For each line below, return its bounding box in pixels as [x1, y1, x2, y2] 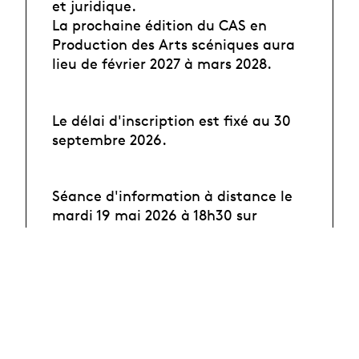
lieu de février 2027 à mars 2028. [52, 54, 272, 73]
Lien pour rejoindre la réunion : [52, 262, 265, 280]
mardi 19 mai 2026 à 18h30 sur [52, 206, 257, 224]
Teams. [52, 225, 100, 244]
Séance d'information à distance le [52, 187, 292, 205]
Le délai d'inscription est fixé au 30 [52, 111, 291, 129]
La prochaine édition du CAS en [52, 16, 267, 34]
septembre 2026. [52, 130, 167, 148]
